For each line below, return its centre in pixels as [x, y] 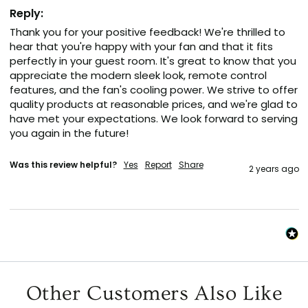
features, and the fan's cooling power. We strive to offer [153, 90]
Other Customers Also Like [154, 294]
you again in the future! [69, 133]
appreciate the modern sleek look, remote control [138, 76]
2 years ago [274, 169]
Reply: [26, 14]
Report [158, 165]
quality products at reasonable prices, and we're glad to [153, 104]
